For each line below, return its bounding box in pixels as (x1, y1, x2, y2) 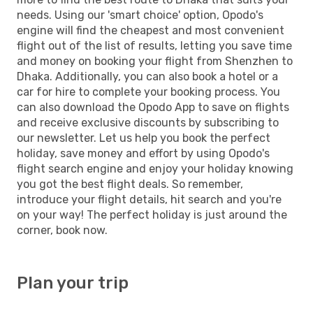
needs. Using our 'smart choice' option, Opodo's (17, 8, 263, 22)
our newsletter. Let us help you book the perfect (17, 131, 270, 145)
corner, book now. (17, 223, 108, 237)
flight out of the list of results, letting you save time (17, 38, 292, 52)
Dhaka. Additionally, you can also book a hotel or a (17, 69, 278, 83)
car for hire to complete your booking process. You (17, 85, 280, 99)
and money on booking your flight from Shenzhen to (17, 54, 293, 68)
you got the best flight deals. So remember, (17, 177, 243, 191)
